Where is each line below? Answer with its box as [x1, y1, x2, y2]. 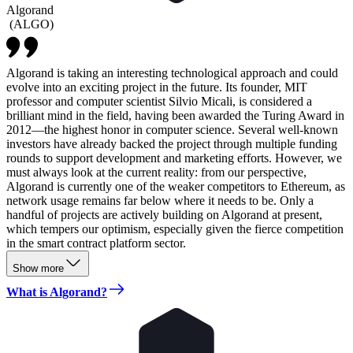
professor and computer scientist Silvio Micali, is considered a [6, 94, 312, 108]
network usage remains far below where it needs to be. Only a [6, 193, 314, 207]
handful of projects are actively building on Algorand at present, [6, 207, 322, 221]
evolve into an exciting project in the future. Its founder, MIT [6, 80, 307, 94]
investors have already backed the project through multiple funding [6, 136, 337, 150]
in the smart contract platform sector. [6, 236, 186, 250]
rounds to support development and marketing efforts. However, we [6, 150, 342, 165]
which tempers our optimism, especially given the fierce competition [6, 221, 344, 236]
